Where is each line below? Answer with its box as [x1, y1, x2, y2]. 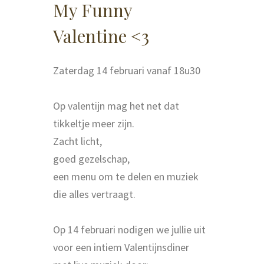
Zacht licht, [53, 134, 102, 148]
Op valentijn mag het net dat [53, 98, 179, 113]
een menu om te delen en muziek [53, 169, 199, 183]
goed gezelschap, [53, 151, 130, 166]
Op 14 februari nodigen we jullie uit [53, 222, 206, 236]
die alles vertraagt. [53, 187, 138, 201]
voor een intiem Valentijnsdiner [53, 240, 189, 254]
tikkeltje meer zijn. [53, 116, 137, 130]
